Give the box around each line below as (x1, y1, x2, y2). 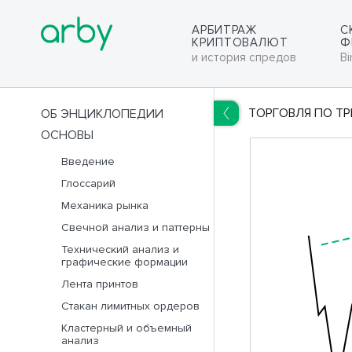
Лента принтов (61, 277, 138, 291)
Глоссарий (61, 177, 115, 190)
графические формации (61, 255, 188, 269)
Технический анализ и (61, 243, 179, 256)
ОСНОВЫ (41, 127, 93, 143)
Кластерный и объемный (61, 321, 192, 335)
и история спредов (192, 50, 296, 64)
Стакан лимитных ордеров (61, 299, 200, 313)
